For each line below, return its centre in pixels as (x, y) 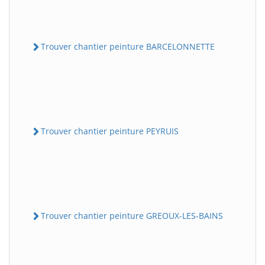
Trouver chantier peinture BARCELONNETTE (128, 46)
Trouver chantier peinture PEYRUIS (110, 131)
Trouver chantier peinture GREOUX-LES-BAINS (132, 216)
